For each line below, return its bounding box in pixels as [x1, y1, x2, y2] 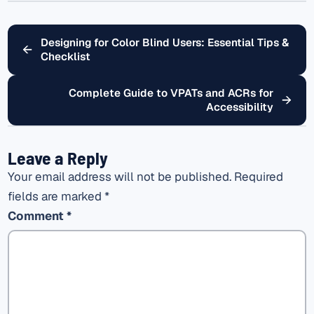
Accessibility [205, 100, 273, 114]
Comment [7, 208, 67, 224]
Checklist [41, 49, 91, 64]
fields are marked [7, 189, 104, 205]
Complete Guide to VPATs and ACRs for [68, 86, 273, 100]
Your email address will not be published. [7, 169, 231, 185]
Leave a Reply [7, 146, 109, 169]
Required [233, 169, 283, 185]
